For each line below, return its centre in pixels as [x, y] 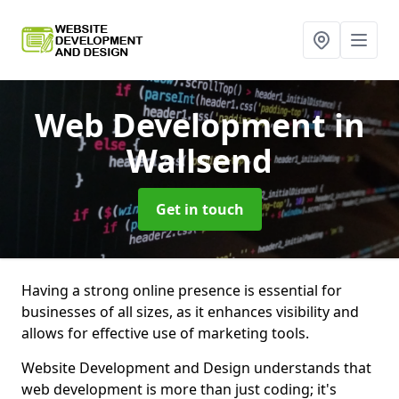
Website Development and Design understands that [196, 368]
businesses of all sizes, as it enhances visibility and [190, 312]
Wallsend [199, 161]
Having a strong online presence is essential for [182, 290]
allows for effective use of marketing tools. [165, 333]
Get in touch [199, 209]
